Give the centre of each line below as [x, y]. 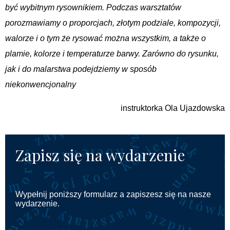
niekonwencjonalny [41, 84]
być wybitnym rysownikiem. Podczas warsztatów [93, 7]
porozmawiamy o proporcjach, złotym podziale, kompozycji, [113, 23]
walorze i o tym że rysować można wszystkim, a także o [106, 38]
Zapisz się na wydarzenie [100, 155]
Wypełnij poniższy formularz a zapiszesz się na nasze [113, 194]
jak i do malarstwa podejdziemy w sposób [81, 69]
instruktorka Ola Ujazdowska [173, 108]
